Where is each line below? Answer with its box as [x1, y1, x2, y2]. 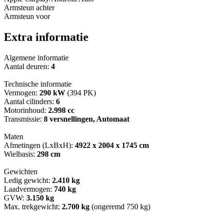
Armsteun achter [4, 3, 54, 12]
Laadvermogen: [4, 185, 54, 194]
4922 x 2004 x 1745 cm [75, 141, 149, 150]
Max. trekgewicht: [4, 202, 62, 211]
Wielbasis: [4, 150, 37, 159]
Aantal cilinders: [4, 97, 56, 106]
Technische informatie [4, 80, 72, 89]
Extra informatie [4, 31, 89, 44]
